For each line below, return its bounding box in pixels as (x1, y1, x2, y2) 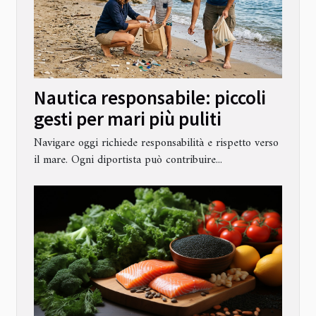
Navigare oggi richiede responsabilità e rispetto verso (34, 133, 279, 154)
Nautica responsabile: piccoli (34, 85, 266, 110)
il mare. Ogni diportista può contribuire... (34, 150, 222, 171)
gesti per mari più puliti (34, 106, 221, 131)
